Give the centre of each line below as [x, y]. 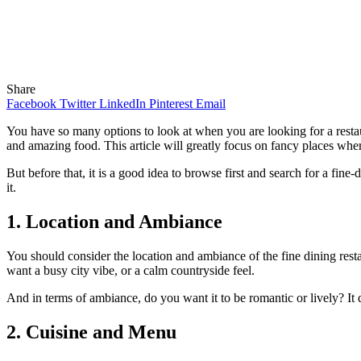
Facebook [31, 103]
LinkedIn [122, 103]
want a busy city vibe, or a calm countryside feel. [131, 270]
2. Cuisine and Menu [91, 332]
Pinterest [171, 103]
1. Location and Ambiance [114, 221]
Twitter [78, 103]
